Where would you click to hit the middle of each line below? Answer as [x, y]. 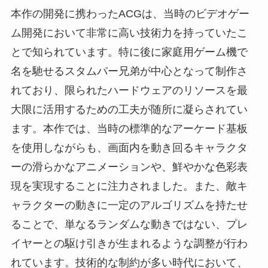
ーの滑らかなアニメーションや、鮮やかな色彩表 [129, 167]
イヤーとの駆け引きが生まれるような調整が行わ [129, 243]
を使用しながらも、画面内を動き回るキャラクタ [129, 147]
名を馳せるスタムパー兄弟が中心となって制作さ [129, 71]
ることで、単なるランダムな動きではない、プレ [129, 224]
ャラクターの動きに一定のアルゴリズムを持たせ [129, 205]
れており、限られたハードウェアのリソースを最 [129, 90]
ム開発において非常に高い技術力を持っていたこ [129, 33]
